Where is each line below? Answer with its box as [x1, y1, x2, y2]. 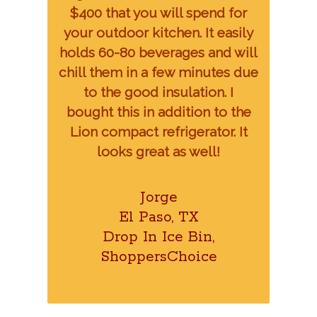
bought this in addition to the [66, 104, 251, 120]
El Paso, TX [118, 207, 199, 226]
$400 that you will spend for [70, 5, 247, 21]
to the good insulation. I [83, 84, 234, 100]
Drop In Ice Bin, [103, 227, 214, 246]
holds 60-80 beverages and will [59, 45, 258, 61]
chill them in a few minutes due [59, 64, 258, 81]
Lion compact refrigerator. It [69, 124, 248, 140]
